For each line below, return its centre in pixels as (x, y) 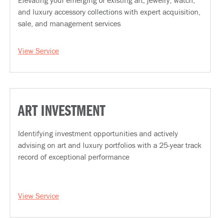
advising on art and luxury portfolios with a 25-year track (110, 145)
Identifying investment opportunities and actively (98, 133)
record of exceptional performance (74, 157)
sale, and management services (69, 23)
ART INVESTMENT (62, 112)
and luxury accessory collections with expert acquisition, (109, 12)
